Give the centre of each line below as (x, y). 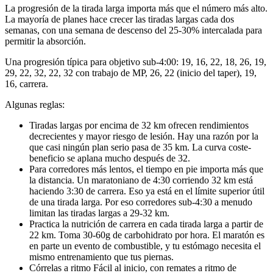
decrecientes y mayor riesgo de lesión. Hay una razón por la (144, 136)
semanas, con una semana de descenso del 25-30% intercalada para (133, 30)
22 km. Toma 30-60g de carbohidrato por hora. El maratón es (147, 235)
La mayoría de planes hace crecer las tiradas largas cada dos (119, 19)
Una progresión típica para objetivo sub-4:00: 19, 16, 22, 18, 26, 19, (136, 62)
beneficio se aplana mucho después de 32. (110, 158)
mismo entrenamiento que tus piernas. (101, 257)
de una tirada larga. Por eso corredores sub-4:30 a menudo (141, 202)
